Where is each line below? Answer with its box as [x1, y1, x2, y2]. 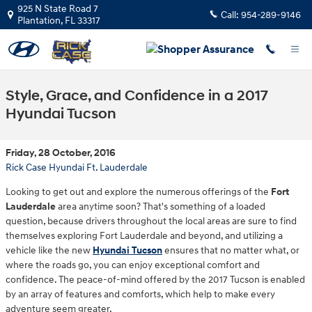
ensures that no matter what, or [162, 244, 299, 256]
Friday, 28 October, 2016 [6, 147, 116, 159]
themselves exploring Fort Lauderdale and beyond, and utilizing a [6, 230, 283, 242]
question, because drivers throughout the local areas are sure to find [6, 215, 297, 227]
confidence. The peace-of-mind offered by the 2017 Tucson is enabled [6, 274, 305, 286]
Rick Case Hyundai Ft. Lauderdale [6, 162, 148, 173]
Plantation [17, 15, 61, 26]
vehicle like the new [6, 244, 93, 256]
